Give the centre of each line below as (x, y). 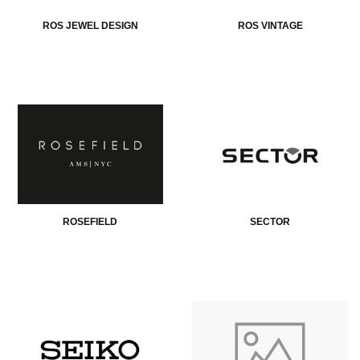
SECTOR (270, 222)
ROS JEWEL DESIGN (90, 25)
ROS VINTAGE (270, 25)
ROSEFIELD (90, 222)
